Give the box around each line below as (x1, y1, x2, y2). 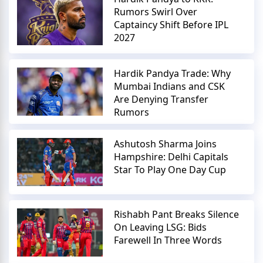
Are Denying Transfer (114, 92, 209, 106)
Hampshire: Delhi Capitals (114, 150, 229, 163)
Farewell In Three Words (114, 233, 222, 247)
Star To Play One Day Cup (114, 163, 227, 176)
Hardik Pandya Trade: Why (114, 66, 231, 80)
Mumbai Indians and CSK (114, 79, 225, 93)
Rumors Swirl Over (114, 5, 198, 18)
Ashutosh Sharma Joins (114, 137, 217, 150)
